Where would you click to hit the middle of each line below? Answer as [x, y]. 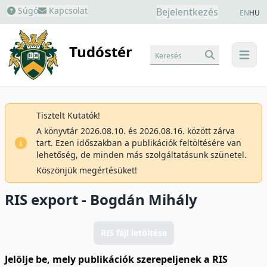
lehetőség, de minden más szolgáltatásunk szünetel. [142, 155]
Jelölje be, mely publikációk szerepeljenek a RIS [116, 259]
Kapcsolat [67, 10]
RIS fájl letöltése [133, 233]
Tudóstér [101, 52]
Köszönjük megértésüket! [87, 170]
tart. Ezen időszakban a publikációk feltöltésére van [139, 143]
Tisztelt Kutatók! [68, 115]
